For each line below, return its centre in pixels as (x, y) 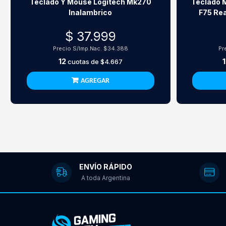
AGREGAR (95, 81)
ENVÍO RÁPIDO (106, 166)
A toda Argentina (106, 178)
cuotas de (83, 62)
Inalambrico (91, 12)
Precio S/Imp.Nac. (78, 48)
